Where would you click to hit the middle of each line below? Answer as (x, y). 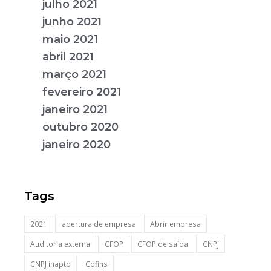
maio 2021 (70, 39)
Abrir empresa (176, 224)
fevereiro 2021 (82, 92)
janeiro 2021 (75, 109)
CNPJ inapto (51, 264)
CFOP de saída (163, 244)
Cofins (96, 264)
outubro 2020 (80, 127)
